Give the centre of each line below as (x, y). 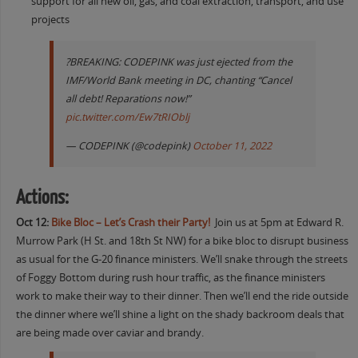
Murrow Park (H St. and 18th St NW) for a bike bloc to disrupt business (182, 241)
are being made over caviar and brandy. (109, 332)
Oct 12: (33, 222)
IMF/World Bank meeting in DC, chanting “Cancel (178, 81)
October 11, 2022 (232, 145)
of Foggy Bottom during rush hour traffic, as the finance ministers (170, 277)
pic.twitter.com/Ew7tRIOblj (127, 117)
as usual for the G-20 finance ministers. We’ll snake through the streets (181, 259)
